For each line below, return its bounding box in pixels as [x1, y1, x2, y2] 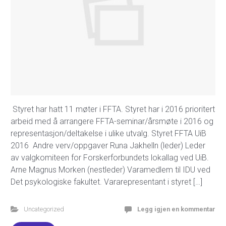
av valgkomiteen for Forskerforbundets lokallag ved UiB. [11, 152, 209, 162]
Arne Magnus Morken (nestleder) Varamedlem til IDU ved [11, 164, 210, 175]
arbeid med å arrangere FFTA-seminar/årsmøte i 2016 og [11, 116, 213, 126]
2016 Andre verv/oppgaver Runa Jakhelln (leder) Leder [11, 140, 205, 150]
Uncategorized [23, 205, 64, 213]
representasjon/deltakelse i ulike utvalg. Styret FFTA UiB [11, 128, 206, 138]
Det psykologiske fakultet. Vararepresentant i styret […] [11, 177, 202, 187]
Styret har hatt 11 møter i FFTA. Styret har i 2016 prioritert [11, 104, 215, 114]
